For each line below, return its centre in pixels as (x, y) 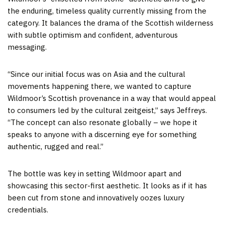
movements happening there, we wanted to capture (99, 86)
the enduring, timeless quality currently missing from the (107, 11)
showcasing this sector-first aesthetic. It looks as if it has (107, 185)
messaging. (27, 47)
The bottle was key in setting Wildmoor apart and (94, 173)
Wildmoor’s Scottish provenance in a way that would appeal (112, 98)
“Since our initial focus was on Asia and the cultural (96, 74)
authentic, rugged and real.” (55, 146)
